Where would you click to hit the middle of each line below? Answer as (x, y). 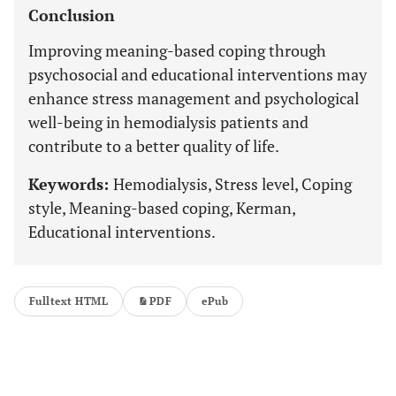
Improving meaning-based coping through (177, 50)
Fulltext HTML (69, 301)
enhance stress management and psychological (194, 98)
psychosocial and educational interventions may (198, 74)
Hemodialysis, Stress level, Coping (232, 184)
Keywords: (71, 184)
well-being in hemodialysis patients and (168, 122)
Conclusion (72, 15)
